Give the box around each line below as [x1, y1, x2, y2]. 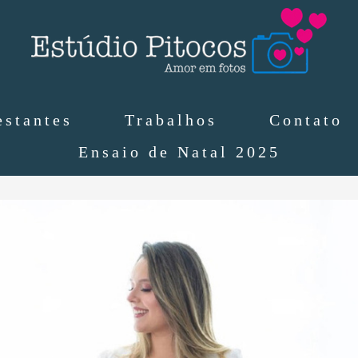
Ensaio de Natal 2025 [78, 143, 280, 161]
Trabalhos [125, 111, 217, 129]
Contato [269, 111, 343, 129]
